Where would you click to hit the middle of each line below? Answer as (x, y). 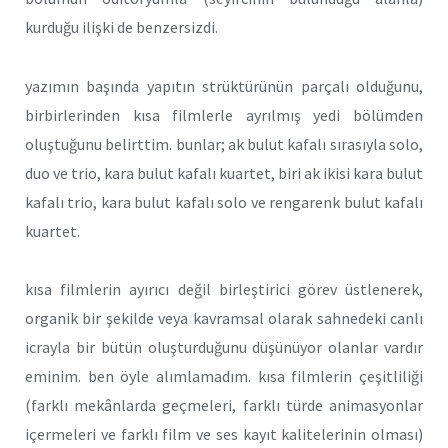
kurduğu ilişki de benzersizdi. (121, 26)
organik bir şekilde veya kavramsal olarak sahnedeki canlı (224, 318)
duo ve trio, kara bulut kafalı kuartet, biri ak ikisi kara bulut (224, 172)
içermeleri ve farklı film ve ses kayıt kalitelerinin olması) (224, 434)
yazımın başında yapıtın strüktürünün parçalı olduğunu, (224, 85)
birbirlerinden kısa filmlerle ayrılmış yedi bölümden (224, 114)
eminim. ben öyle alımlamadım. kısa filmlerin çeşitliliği (224, 376)
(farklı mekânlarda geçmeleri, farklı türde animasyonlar (224, 405)
